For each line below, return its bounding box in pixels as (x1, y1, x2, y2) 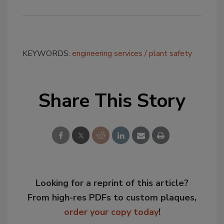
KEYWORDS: (22, 48, 72, 59)
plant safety (149, 48, 192, 59)
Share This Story (38, 88, 185, 113)
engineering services (72, 48, 142, 59)
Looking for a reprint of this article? (35, 177, 188, 189)
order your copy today (63, 206, 158, 218)
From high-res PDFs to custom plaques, (27, 191, 196, 203)
